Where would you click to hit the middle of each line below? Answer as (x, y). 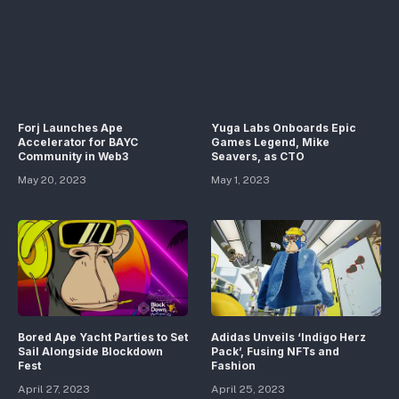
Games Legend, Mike (270, 142)
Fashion (233, 365)
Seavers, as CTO (258, 157)
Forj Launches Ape (70, 128)
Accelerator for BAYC (78, 142)
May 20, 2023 (52, 180)
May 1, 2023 (240, 180)
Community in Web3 (73, 157)
